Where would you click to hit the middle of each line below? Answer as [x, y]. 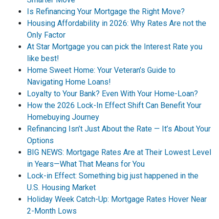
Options [40, 141]
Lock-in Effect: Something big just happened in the [113, 176]
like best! [43, 58]
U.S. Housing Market [61, 187]
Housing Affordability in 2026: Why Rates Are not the [117, 23]
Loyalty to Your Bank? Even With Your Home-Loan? [112, 94]
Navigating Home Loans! [69, 82]
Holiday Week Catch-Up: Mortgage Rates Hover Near [117, 199]
